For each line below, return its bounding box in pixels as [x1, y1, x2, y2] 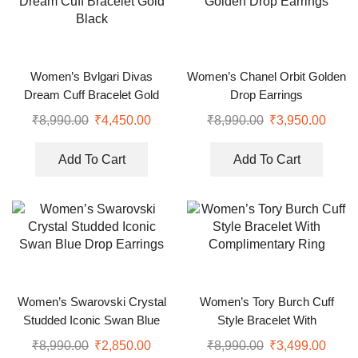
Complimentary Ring [213, 332, 320, 345]
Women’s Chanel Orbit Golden [187, 70, 346, 83]
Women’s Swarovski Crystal [17, 295, 166, 308]
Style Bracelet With [217, 313, 316, 327]
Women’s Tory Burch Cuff [199, 295, 334, 308]
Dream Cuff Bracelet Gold [24, 88, 159, 101]
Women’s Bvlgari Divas [30, 70, 153, 83]
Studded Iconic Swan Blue [23, 313, 160, 327]
